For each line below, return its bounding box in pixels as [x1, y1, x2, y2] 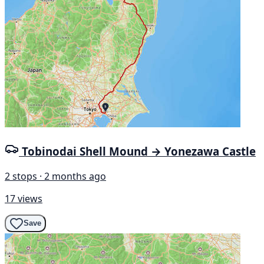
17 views [5, 192, 42, 205]
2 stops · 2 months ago [5, 169, 106, 183]
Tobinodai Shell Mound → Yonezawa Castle [22, 144, 256, 159]
